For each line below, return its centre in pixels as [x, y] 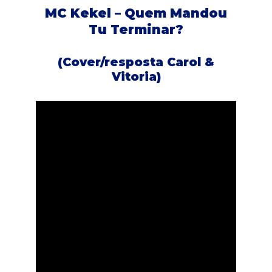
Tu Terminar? [136, 29]
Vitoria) [136, 76]
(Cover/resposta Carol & [136, 62]
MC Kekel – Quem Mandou [136, 13]
